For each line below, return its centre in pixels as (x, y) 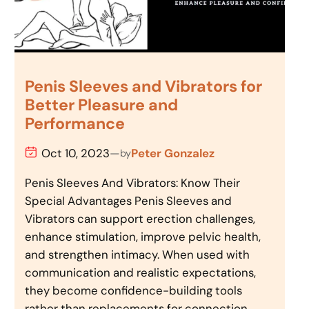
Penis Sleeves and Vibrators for (144, 86)
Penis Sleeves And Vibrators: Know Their (133, 183)
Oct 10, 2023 (76, 153)
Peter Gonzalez (173, 153)
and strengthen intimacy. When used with (138, 255)
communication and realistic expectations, (141, 273)
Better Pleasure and (102, 104)
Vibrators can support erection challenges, (140, 219)
